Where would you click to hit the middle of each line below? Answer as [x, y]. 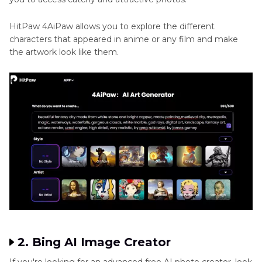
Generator [30, 8]
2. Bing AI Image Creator [94, 242]
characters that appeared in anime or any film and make [124, 39]
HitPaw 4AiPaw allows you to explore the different [112, 26]
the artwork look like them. [64, 52]
